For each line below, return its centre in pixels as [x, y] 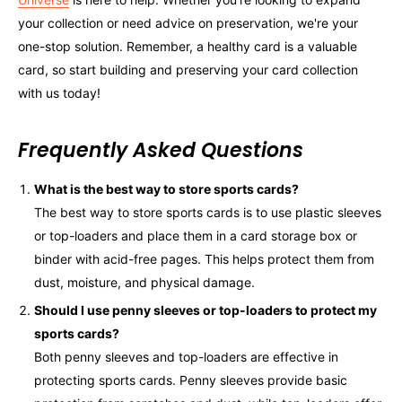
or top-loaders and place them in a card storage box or [196, 235]
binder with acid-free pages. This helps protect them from [204, 258]
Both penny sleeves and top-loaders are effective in [186, 356]
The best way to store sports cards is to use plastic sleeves [208, 212]
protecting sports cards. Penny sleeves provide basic [191, 380]
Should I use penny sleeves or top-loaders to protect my [205, 310]
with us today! [59, 92]
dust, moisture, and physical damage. [144, 282]
